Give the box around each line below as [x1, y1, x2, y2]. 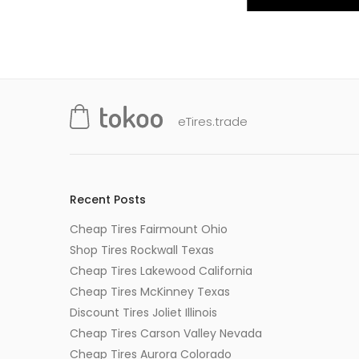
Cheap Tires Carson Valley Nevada [70, 325, 262, 342]
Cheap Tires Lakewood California [70, 263, 252, 280]
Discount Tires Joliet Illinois [70, 305, 217, 321]
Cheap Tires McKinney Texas [70, 284, 230, 301]
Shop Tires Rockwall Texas [70, 242, 214, 259]
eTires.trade [178, 112, 248, 130]
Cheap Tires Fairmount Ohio [70, 221, 228, 238]
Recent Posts [70, 192, 146, 208]
